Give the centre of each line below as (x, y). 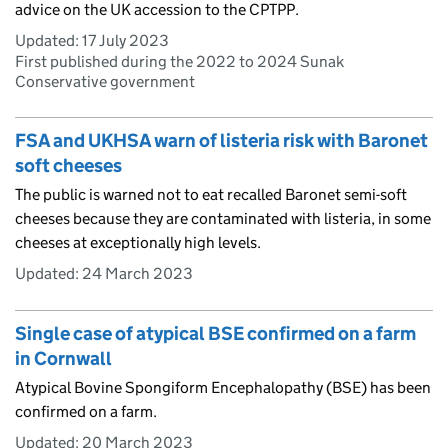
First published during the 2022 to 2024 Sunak (179, 61)
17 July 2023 (125, 40)
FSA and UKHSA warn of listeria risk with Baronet (221, 140)
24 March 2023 (137, 273)
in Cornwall (63, 358)
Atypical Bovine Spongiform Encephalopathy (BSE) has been (223, 387)
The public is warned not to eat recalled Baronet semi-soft (211, 194)
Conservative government (105, 81)
